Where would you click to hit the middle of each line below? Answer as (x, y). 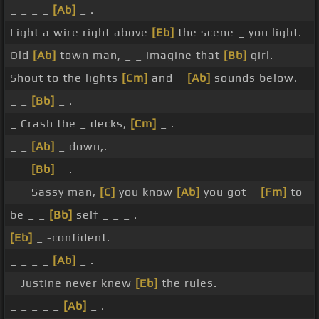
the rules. (188, 283)
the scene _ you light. (238, 33)
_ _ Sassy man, (55, 192)
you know (146, 192)
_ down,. (81, 147)
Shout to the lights (66, 78)
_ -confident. (72, 238)
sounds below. (254, 78)
